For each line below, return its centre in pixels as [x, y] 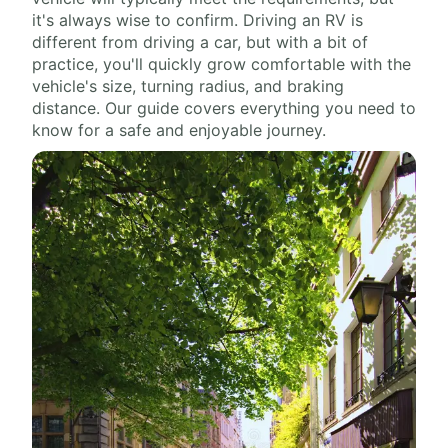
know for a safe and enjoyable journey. [179, 130]
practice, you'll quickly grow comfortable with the [221, 64]
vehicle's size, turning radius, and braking [188, 86]
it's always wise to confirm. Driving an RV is [197, 20]
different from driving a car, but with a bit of [200, 42]
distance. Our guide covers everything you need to [224, 108]
